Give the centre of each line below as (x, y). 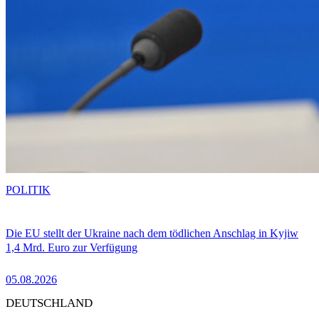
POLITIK (28, 189)
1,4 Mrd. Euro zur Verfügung (72, 247)
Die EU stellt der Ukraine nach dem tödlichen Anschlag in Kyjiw (152, 233)
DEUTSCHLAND (49, 303)
